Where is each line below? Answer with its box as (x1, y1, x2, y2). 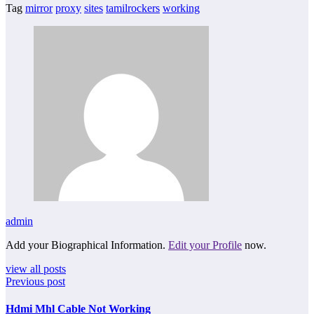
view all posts (6, 262, 66, 275)
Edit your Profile (168, 238, 242, 251)
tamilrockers (106, 1, 160, 14)
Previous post (6, 275, 65, 287)
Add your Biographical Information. (6, 238, 168, 251)
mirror (25, 1, 53, 14)
